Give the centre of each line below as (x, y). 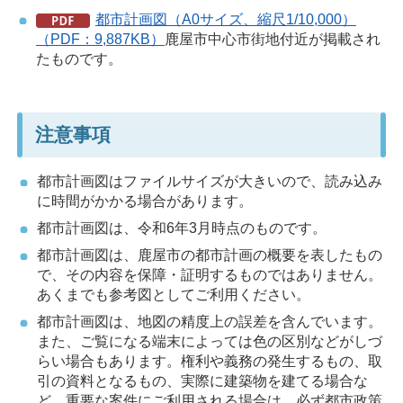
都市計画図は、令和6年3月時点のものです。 (181, 228)
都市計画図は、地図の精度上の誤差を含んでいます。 (209, 321)
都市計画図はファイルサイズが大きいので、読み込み (209, 182)
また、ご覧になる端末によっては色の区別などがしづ (209, 341)
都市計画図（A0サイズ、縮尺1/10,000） (225, 20)
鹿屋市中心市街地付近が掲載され (272, 40)
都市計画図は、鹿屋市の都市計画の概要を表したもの (209, 255)
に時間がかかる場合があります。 (144, 201)
